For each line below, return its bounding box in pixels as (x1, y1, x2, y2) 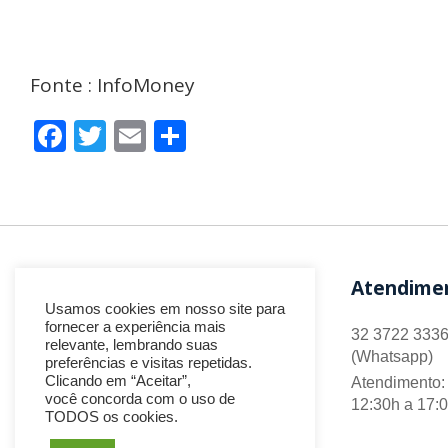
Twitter (106, 114, 219, 158)
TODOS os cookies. (45, 409, 178, 425)
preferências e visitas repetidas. (45, 355, 252, 371)
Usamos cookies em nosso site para (45, 301, 285, 317)
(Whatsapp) (351, 347, 433, 365)
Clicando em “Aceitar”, (45, 373, 191, 389)
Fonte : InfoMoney (30, 72, 195, 99)
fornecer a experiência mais (45, 319, 226, 335)
